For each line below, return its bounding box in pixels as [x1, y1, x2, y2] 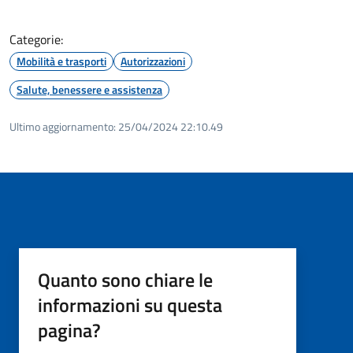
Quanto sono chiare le [38, 265, 213, 294]
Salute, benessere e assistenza [17, 80, 162, 98]
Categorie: [9, 29, 63, 49]
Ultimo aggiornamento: [9, 117, 116, 135]
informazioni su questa [38, 290, 222, 319]
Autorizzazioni [121, 52, 185, 69]
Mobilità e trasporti [17, 52, 106, 69]
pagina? [38, 315, 101, 344]
